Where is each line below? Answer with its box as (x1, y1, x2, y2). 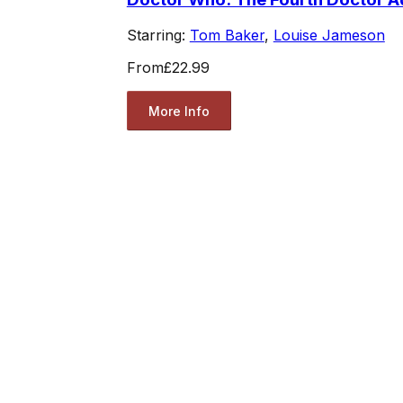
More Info (148, 103, 210, 119)
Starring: (126, 26, 190, 45)
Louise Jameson (273, 26, 385, 45)
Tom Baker (189, 26, 264, 45)
